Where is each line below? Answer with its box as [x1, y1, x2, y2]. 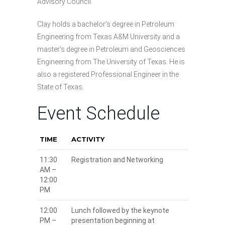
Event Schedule [37, 103, 160, 125]
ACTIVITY [71, 135, 104, 144]
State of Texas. [37, 83, 84, 91]
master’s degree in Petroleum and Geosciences [37, 45, 185, 54]
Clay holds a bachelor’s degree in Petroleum [37, 20, 174, 29]
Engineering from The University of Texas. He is [37, 58, 185, 66]
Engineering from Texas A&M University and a [37, 33, 180, 41]
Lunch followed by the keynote [71, 206, 169, 215]
